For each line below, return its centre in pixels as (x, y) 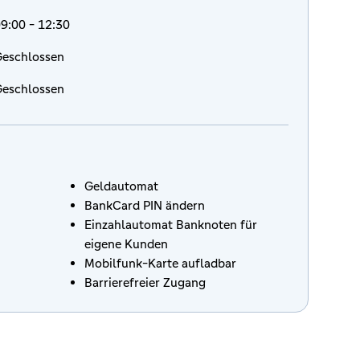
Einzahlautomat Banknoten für (171, 225)
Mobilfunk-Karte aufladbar (160, 263)
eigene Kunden (126, 244)
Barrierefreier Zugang (145, 282)
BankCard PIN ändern (145, 205)
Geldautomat (121, 186)
